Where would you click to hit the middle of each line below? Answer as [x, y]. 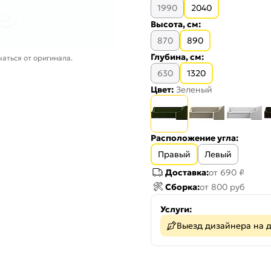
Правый [174, 154]
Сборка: [182, 187]
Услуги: [176, 209]
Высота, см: [176, 24]
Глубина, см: [177, 57]
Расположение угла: [194, 138]
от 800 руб [222, 187]
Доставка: [187, 172]
